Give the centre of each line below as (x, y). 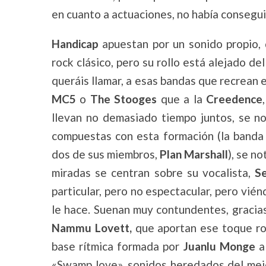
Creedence (235, 99)
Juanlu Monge (219, 246)
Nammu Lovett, (92, 228)
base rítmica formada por (118, 246)
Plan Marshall (194, 154)
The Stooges (123, 99)
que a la (182, 99)
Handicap (75, 44)
